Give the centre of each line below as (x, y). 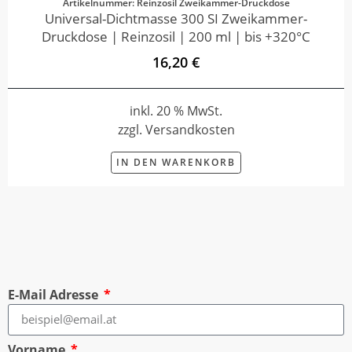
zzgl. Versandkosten (176, 130)
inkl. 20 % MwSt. (176, 111)
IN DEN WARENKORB (176, 163)
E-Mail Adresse (55, 294)
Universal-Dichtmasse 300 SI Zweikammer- (176, 19)
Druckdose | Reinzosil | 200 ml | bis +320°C (176, 37)
